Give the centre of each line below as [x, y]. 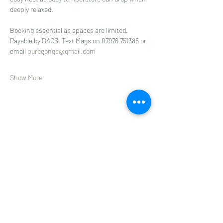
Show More [26, 77]
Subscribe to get [78, 205]
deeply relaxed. [32, 9]
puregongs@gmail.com [61, 51]
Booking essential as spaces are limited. [69, 30]
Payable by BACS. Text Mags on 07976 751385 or [79, 40]
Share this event [45, 132]
